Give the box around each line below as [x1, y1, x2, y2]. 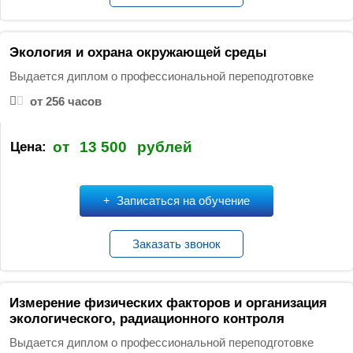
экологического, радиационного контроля [9, 310, 284, 326]
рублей [136, 139, 192, 156]
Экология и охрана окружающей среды [9, 44, 267, 60]
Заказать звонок [132, 237, 221, 251]
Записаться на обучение [117, 194, 251, 208]
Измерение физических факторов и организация [9, 295, 327, 310]
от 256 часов [29, 94, 102, 108]
